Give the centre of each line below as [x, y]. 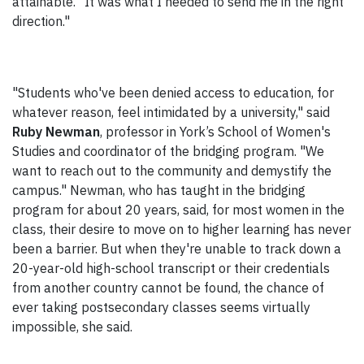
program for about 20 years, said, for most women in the [178, 210]
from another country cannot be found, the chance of [168, 288]
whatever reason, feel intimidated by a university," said [171, 113]
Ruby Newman [56, 132]
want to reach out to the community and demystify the [172, 171]
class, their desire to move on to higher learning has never [182, 230]
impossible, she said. [72, 327]
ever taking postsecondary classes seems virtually [161, 308]
